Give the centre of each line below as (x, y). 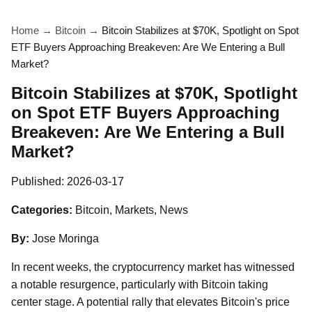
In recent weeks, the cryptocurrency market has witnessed (153, 267)
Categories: (42, 210)
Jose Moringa (65, 239)
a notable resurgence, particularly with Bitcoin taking (140, 284)
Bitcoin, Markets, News (132, 210)
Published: (39, 181)
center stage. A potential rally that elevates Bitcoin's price (150, 302)
